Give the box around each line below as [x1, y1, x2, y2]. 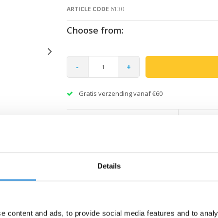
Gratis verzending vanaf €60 [78, 89, 163, 98]
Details [97, 162, 121, 170]
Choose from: [66, 24, 124, 36]
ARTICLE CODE [66, 4, 109, 13]
